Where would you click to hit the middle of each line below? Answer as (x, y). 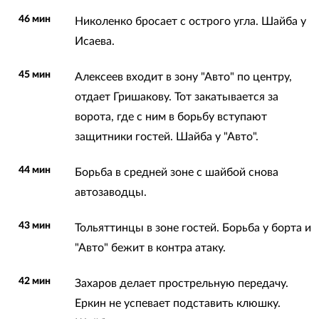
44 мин (35, 170)
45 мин (35, 74)
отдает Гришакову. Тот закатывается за (176, 96)
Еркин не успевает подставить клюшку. (177, 303)
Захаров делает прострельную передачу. (181, 283)
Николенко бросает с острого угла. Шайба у (190, 21)
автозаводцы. (110, 192)
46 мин (35, 19)
